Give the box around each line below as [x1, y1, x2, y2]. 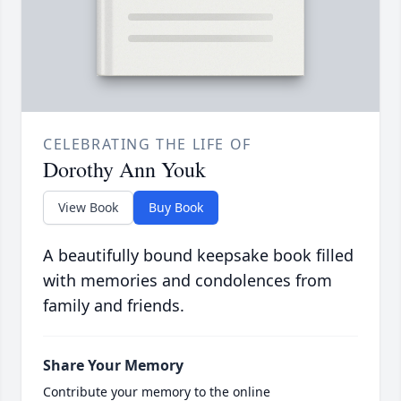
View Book [58, 198, 118, 216]
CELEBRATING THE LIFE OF [43, 133, 252, 154]
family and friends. [43, 294, 184, 316]
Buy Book [149, 198, 203, 216]
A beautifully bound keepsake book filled [43, 243, 354, 266]
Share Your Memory [43, 354, 183, 375]
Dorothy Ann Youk [43, 154, 206, 183]
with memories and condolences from [43, 269, 332, 291]
